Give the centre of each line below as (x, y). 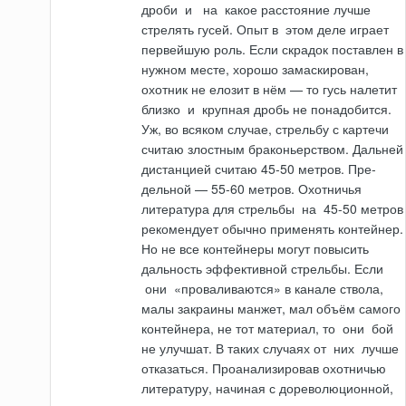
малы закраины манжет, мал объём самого (271, 309)
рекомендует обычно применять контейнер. (273, 229)
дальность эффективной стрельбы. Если (263, 269)
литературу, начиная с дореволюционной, (268, 388)
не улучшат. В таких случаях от (236, 348)
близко (163, 109)
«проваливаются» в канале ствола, (277, 289)
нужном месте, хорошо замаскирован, (256, 69)
